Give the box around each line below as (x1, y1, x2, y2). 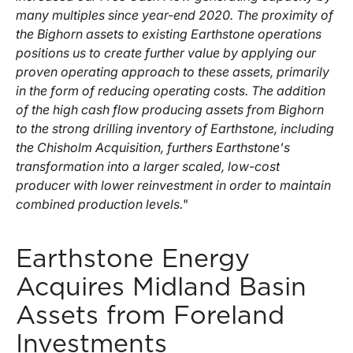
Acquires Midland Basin (16, 274, 307, 300)
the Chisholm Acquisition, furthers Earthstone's (16, 139, 290, 155)
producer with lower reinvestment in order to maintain (16, 176, 331, 193)
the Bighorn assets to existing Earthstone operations (16, 25, 321, 42)
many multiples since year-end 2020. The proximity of (16, 6, 333, 23)
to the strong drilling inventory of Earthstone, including (16, 120, 334, 136)
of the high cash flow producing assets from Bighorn (16, 101, 324, 117)
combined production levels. (16, 195, 183, 212)
